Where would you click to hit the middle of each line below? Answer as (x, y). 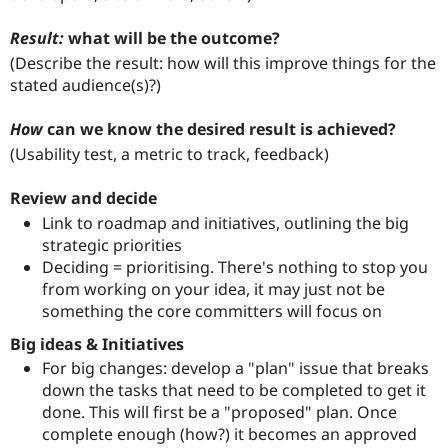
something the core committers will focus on (212, 310)
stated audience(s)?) (85, 84)
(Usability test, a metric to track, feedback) (169, 153)
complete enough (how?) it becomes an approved (229, 434)
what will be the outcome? (172, 38)
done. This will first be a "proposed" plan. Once (219, 412)
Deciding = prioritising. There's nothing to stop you (235, 266)
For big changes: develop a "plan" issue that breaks (235, 368)
